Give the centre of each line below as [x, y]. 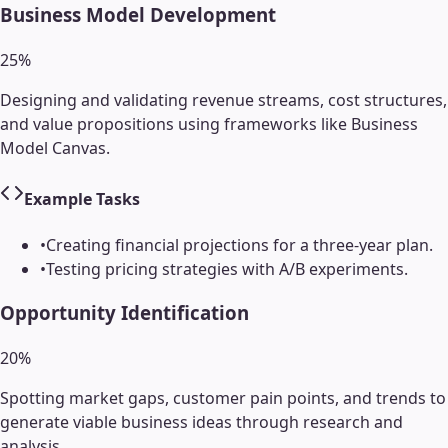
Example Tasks [82, 199]
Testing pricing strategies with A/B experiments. [227, 268]
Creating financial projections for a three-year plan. [239, 244]
